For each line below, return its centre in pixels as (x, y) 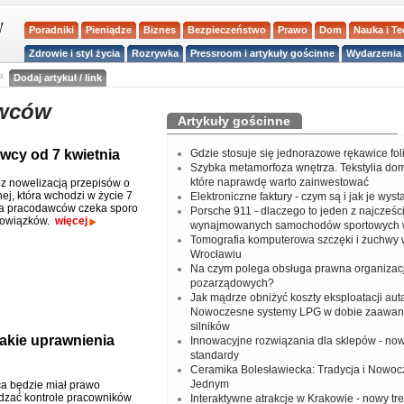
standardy (214, 355)
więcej (71, 221)
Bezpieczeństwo (227, 29)
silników (210, 326)
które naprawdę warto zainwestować (279, 182)
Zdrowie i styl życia (75, 53)
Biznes (160, 29)
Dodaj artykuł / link (57, 78)
